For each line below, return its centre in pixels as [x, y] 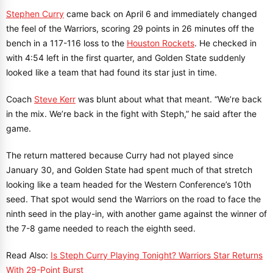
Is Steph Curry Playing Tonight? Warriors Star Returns [157, 255]
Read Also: [28, 255]
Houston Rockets [161, 43]
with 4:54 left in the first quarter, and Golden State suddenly [126, 58]
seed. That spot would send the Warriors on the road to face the [133, 199]
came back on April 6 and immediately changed [161, 14]
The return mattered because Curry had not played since [120, 155]
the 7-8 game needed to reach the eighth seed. [101, 228]
